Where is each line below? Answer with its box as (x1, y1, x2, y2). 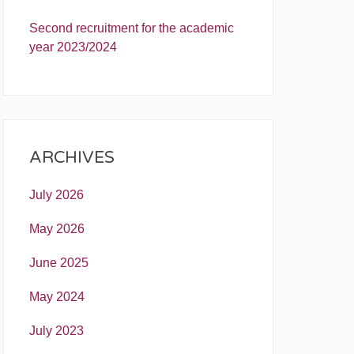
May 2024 (29, 290, 85, 304)
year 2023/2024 (29, 40, 117, 54)
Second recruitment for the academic (29, 21, 234, 35)
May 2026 (29, 221, 85, 235)
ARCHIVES (29, 147, 115, 168)
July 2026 (29, 187, 84, 201)
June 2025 (29, 255, 88, 269)
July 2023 (29, 324, 84, 338)
